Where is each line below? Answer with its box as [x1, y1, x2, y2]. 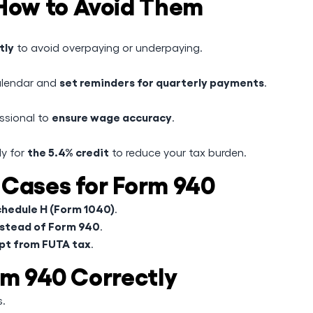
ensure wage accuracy [52, 110, 172, 124]
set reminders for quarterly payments [59, 75, 264, 89]
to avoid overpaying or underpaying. [14, 41, 203, 54]
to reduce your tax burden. [109, 145, 247, 159]
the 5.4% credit [27, 145, 109, 159]
